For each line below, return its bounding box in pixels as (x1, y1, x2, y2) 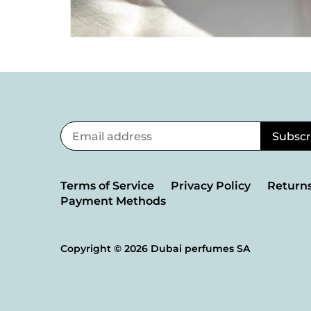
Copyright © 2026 (60, 242, 151, 255)
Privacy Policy (171, 179, 251, 193)
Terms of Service (60, 179, 155, 193)
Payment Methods (60, 194, 167, 208)
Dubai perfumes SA (151, 242, 251, 255)
